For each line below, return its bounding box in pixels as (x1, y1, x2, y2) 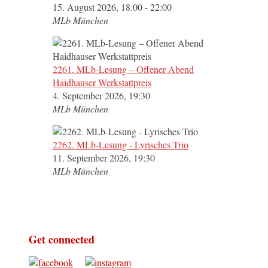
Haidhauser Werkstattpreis (53, 76, 151, 89)
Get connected (29, 232, 95, 248)
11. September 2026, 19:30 (53, 151, 155, 165)
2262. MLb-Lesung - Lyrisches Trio (53, 138, 188, 151)
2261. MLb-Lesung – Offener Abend (53, 63, 194, 76)
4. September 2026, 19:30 (53, 89, 150, 102)
